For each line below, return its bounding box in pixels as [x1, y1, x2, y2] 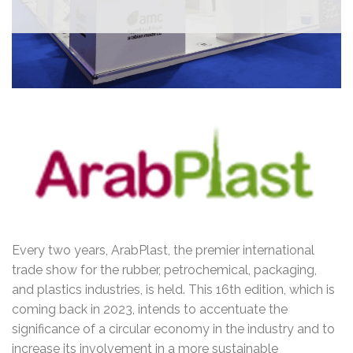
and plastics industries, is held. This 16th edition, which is [12, 282, 335, 298]
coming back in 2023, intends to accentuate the [12, 302, 288, 318]
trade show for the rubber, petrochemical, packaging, [12, 262, 317, 278]
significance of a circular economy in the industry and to [12, 321, 335, 337]
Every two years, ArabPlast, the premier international [12, 243, 314, 258]
